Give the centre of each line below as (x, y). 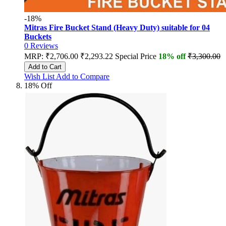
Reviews (44, 46)
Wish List (39, 77)
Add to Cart (45, 67)
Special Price (136, 56)
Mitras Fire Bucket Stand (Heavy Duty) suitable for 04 (117, 28)
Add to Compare (83, 77)
